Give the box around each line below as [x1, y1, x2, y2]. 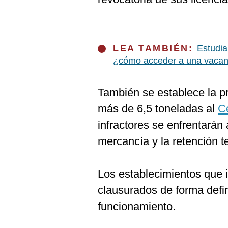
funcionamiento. [98, 200, 176, 213]
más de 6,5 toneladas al [98, 102, 218, 115]
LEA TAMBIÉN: [113, 43, 197, 53]
